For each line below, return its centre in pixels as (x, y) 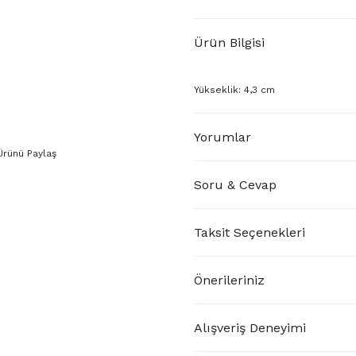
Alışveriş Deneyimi (250, 327)
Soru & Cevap (235, 184)
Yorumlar (222, 137)
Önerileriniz (229, 280)
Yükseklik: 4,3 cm (234, 90)
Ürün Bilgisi (229, 43)
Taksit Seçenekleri (250, 232)
